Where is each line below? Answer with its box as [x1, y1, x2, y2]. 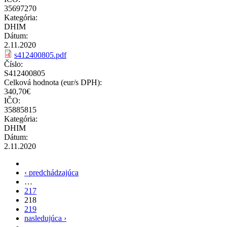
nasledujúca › [24, 213, 66, 222]
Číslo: [4, 59, 23, 68]
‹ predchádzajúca [24, 168, 79, 177]
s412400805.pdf [14, 50, 66, 59]
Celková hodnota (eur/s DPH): [4, 78, 102, 87]
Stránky [4, 161, 46, 174]
